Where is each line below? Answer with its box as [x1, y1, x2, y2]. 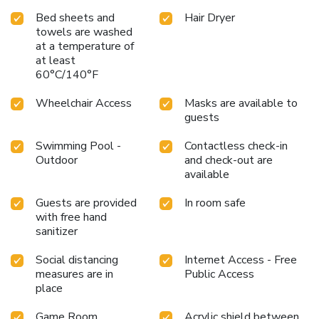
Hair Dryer [184, 10, 235, 26]
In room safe [184, 195, 246, 211]
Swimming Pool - [36, 138, 121, 155]
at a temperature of [36, 38, 134, 55]
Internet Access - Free [184, 252, 297, 268]
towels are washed [36, 24, 132, 41]
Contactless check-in [184, 138, 288, 155]
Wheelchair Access [36, 95, 132, 112]
